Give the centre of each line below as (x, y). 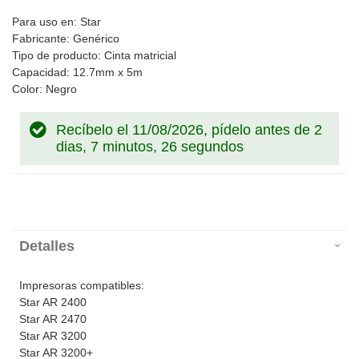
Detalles (47, 246)
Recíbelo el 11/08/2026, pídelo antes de (185, 130)
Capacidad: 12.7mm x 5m (77, 73)
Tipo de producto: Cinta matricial (94, 56)
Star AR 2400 (53, 303)
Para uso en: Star (56, 22)
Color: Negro (44, 89)
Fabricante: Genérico (66, 39)
